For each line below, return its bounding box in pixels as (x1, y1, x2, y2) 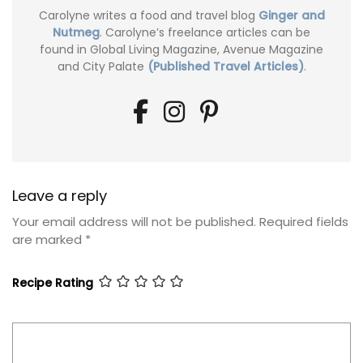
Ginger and (258, 6, 325, 23)
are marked (12, 230, 85, 248)
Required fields (259, 212, 348, 230)
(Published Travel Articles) (147, 58, 304, 75)
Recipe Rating (12, 275, 93, 292)
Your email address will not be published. (12, 212, 256, 230)
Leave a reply (12, 185, 107, 206)
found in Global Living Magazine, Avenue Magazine (40, 41, 323, 58)
